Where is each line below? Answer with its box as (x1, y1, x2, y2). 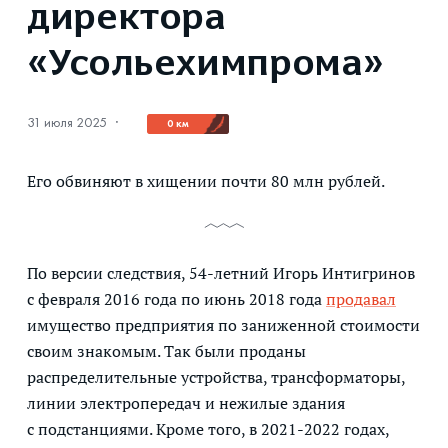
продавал (326, 288, 396, 310)
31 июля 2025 (27, 114, 107, 131)
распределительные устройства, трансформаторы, (27, 366, 405, 388)
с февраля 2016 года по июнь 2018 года (27, 288, 326, 310)
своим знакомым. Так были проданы (27, 340, 306, 362)
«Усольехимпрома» (27, 47, 384, 83)
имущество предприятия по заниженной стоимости (27, 314, 420, 336)
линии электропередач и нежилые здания (27, 392, 345, 414)
